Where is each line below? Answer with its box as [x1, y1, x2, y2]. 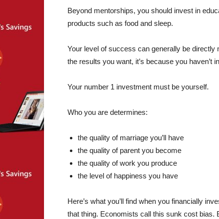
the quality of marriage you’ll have [78, 133, 184, 142]
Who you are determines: [67, 108, 148, 116]
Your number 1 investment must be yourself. [67, 83, 209, 91]
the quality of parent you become [78, 146, 181, 154]
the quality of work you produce [78, 159, 177, 167]
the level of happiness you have [78, 172, 178, 180]
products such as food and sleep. [67, 19, 173, 27]
